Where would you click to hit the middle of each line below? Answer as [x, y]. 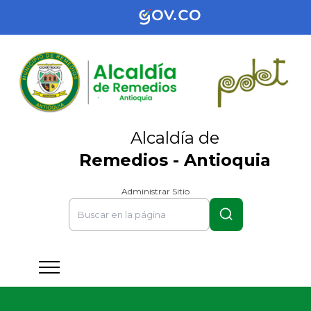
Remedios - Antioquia [175, 160]
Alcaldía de [175, 137]
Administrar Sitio [155, 191]
